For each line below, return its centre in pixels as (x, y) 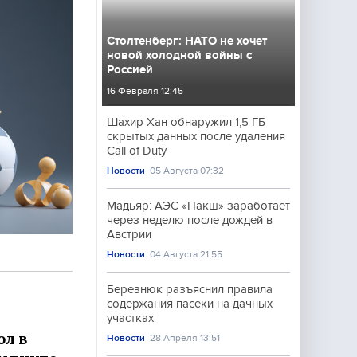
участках (130, 318)
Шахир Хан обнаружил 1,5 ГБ (186, 122)
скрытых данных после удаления (196, 136)
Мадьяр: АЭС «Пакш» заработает (198, 206)
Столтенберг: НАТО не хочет (187, 41)
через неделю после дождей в (190, 220)
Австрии (129, 234)
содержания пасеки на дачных (190, 304)
